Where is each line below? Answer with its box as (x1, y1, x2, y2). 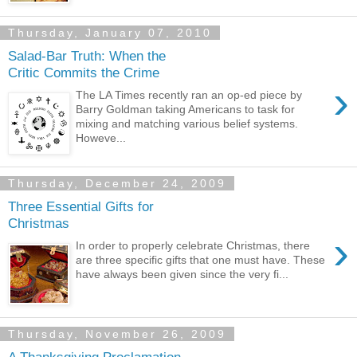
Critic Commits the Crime (8, 64, 159, 80)
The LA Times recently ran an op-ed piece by (76, 88, 303, 102)
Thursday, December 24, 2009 (8, 177, 226, 190)
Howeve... (76, 131, 127, 145)
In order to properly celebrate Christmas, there (76, 239, 311, 253)
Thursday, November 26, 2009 (8, 328, 226, 340)
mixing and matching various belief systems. (76, 117, 299, 131)
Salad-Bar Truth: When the (8, 47, 166, 64)
